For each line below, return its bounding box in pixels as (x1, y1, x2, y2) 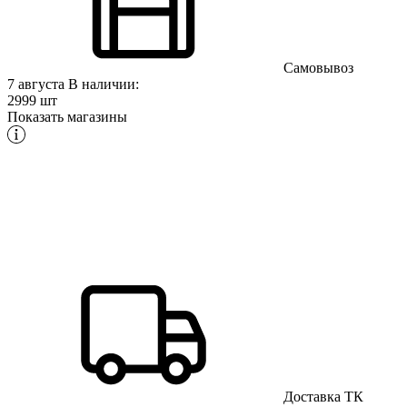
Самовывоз (280, 59, 353, 75)
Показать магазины (7, 108, 127, 124)
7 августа (7, 75, 68, 92)
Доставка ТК (280, 388, 363, 404)
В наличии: (68, 75, 139, 92)
